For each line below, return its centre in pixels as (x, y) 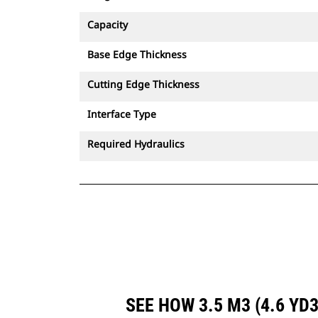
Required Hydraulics (136, 144)
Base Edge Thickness (137, 54)
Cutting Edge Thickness (143, 84)
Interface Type (122, 114)
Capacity (108, 24)
